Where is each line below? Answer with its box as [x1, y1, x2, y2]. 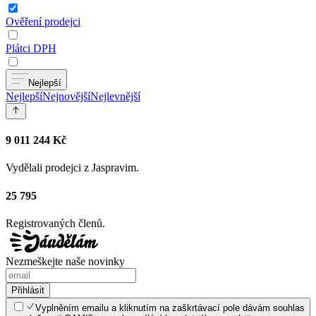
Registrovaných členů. [6, 217, 105, 229]
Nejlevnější [90, 90, 140, 103]
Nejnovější [42, 90, 90, 103]
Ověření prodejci [6, 16, 80, 28]
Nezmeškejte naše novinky [6, 255, 125, 267]
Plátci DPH [6, 42, 56, 55]
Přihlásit [11, 284, 44, 296]
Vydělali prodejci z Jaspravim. [6, 162, 139, 174]
